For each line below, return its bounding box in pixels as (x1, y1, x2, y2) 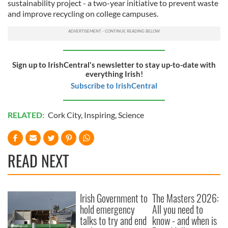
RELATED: (8, 110, 46, 120)
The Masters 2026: (152, 190, 219, 206)
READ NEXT (8, 149, 69, 173)
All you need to (152, 202, 204, 217)
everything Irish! (85, 69, 143, 79)
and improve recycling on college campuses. (8, 9, 158, 19)
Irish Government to (80, 190, 148, 206)
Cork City (48, 110, 81, 120)
